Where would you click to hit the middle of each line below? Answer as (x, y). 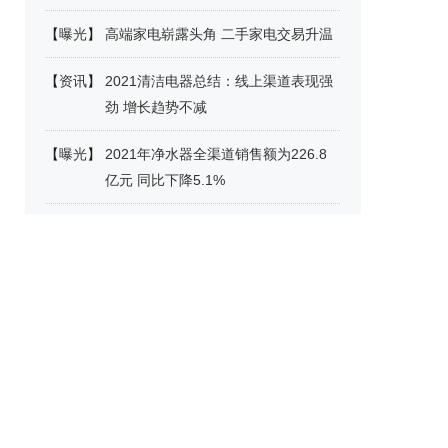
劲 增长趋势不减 (156, 107)
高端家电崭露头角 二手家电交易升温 (219, 34)
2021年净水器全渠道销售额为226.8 (216, 154)
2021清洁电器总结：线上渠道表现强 (219, 81)
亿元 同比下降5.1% (165, 180)
